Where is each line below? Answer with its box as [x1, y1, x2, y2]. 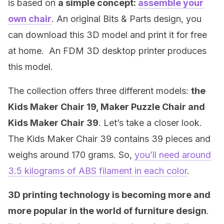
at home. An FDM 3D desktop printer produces [8, 45, 206, 56]
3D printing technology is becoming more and [8, 189, 210, 200]
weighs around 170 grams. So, [8, 149, 134, 160]
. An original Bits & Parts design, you [51, 13, 201, 24]
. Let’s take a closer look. [98, 117, 202, 128]
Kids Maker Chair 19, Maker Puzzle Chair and [8, 101, 205, 112]
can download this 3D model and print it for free [8, 29, 207, 40]
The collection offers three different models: [8, 85, 191, 96]
